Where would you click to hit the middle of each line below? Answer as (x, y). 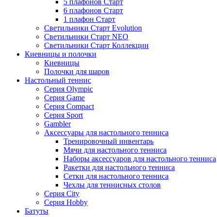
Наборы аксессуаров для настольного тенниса (140, 159)
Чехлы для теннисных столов (112, 185)
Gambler (57, 124)
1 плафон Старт (89, 19)
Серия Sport (63, 115)
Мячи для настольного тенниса (115, 150)
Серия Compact (69, 106)
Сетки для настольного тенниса (116, 176)
